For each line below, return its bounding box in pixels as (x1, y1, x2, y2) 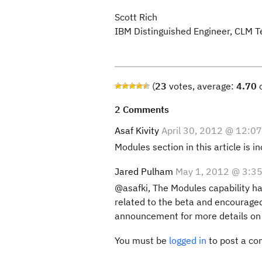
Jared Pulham (115, 166, 173, 177)
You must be (115, 235, 169, 246)
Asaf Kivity (115, 125, 159, 136)
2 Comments (115, 104, 169, 115)
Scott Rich (115, 11, 157, 23)
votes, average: (167, 80, 236, 92)
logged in (169, 235, 206, 246)
